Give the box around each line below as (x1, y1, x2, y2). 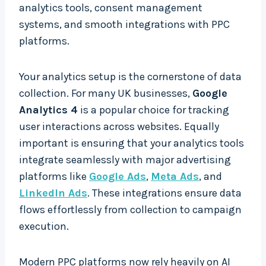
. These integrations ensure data (87, 186, 242, 200)
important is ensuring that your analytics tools (19, 137, 244, 150)
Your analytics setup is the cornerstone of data (19, 70, 242, 84)
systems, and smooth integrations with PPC (19, 18, 230, 31)
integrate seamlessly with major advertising (19, 153, 231, 167)
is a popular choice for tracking (78, 103, 229, 117)
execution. (19, 220, 69, 233)
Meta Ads (151, 170, 199, 183)
